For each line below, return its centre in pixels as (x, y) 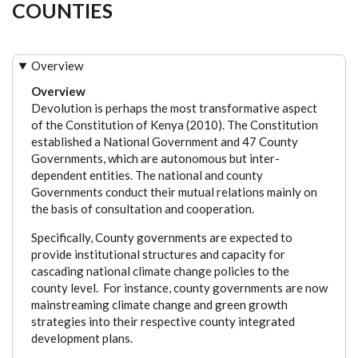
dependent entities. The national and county (147, 175)
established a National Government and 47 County (164, 141)
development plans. (82, 338)
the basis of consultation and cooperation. (142, 208)
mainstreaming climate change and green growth (159, 304)
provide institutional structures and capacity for (158, 254)
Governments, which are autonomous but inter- (155, 158)
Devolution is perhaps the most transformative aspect (174, 107)
